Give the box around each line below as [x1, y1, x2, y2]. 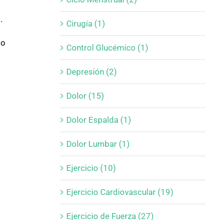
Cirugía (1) [66, 18, 105, 28]
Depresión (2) [66, 66, 117, 77]
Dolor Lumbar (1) [66, 138, 130, 149]
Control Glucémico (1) [66, 42, 148, 53]
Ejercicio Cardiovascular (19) [66, 187, 173, 197]
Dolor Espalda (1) [66, 114, 131, 125]
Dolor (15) [66, 90, 104, 101]
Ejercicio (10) [66, 163, 116, 173]
